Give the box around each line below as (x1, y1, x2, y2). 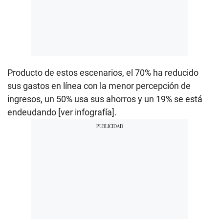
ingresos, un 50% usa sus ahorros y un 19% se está (7, 94, 202, 105)
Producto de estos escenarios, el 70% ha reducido (7, 67, 198, 78)
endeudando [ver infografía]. (7, 107, 117, 118)
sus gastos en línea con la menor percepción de (7, 81, 191, 91)
